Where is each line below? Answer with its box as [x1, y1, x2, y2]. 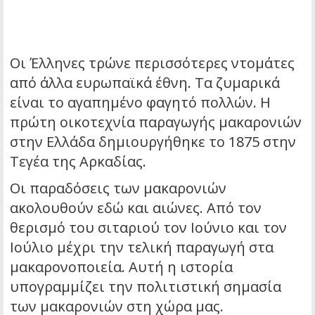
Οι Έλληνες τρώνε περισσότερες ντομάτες [10, 53, 295, 72]
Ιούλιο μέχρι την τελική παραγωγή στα [10, 237, 274, 257]
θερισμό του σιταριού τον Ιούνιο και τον [10, 217, 287, 237]
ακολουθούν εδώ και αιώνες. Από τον [10, 198, 262, 217]
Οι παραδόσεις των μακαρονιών [10, 178, 226, 198]
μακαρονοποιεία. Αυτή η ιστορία [10, 257, 233, 276]
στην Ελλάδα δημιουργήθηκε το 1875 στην [10, 131, 296, 151]
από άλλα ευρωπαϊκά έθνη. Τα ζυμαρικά [10, 72, 280, 92]
